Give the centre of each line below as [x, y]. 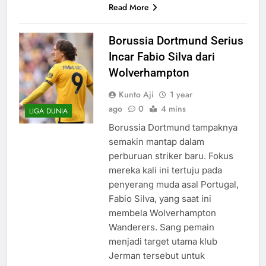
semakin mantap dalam [156, 141]
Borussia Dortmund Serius [176, 40]
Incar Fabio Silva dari [161, 56]
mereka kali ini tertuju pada [165, 170]
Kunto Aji [136, 94]
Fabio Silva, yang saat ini [160, 198]
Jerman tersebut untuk [156, 255]
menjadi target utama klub [163, 241]
